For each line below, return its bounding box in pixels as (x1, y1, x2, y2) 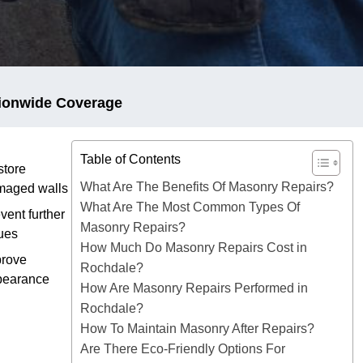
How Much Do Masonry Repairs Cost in (80, 240, 307, 254)
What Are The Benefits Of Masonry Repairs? (80, 179, 334, 194)
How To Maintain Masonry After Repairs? (80, 321, 314, 335)
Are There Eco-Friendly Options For (80, 341, 285, 356)
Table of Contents (80, 152, 181, 167)
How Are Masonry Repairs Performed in (80, 280, 308, 295)
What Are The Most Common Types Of (80, 199, 300, 214)
